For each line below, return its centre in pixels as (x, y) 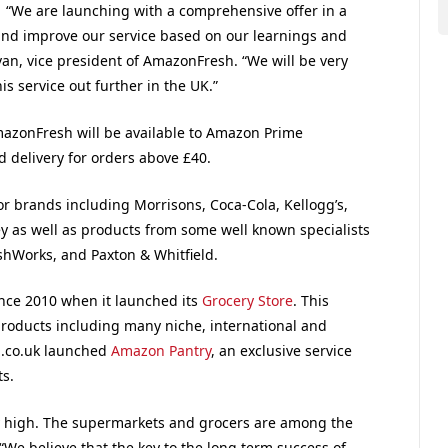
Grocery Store (247, 301)
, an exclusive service (281, 351)
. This (310, 301)
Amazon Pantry (160, 351)
